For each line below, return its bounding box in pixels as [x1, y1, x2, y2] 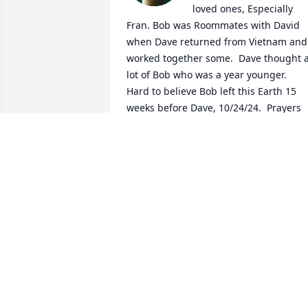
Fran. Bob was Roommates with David [126, 19, 300, 32]
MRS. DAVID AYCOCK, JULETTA [126, 149, 268, 163]
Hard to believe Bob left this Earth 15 [126, 85, 296, 98]
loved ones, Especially [192, 2, 293, 16]
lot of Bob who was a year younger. [126, 68, 287, 82]
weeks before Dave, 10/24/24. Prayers [126, 101, 301, 115]
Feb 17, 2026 [126, 163, 184, 177]
